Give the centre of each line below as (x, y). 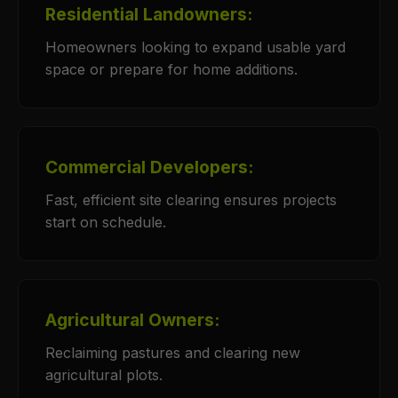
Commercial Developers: (149, 167)
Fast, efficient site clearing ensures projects (191, 200)
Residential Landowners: (149, 14)
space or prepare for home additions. (171, 69)
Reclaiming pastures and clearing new (173, 353)
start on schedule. (106, 222)
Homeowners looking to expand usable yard (195, 47)
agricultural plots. (104, 375)
